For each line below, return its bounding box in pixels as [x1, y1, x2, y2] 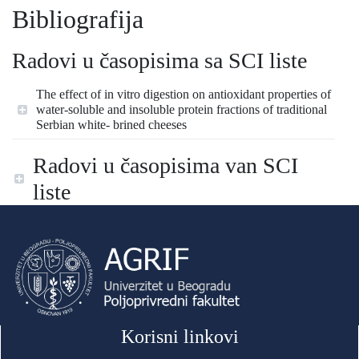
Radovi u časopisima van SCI [33, 153, 298, 178]
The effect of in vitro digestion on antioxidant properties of [36, 87, 331, 101]
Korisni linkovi [120, 326, 239, 347]
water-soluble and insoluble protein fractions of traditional [36, 103, 327, 116]
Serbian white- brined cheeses [36, 118, 187, 131]
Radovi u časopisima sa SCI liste [12, 48, 307, 73]
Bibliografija [12, 5, 143, 34]
